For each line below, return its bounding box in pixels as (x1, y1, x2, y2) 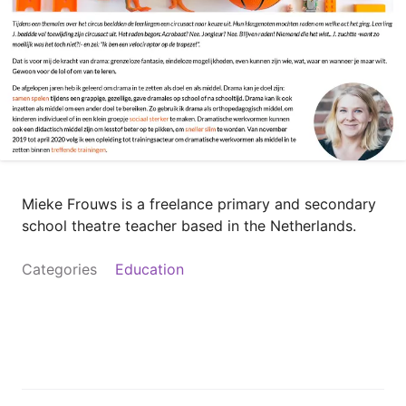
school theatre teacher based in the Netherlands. (22, 217, 356, 236)
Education (115, 260, 184, 279)
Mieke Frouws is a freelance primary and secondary (22, 195, 376, 214)
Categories (22, 260, 97, 279)
